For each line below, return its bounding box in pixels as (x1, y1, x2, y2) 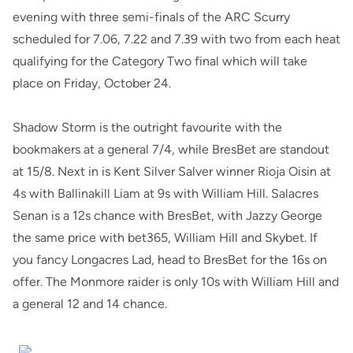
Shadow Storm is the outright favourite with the (13, 120, 282, 135)
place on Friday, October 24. (13, 76, 171, 91)
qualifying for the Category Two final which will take (13, 54, 307, 69)
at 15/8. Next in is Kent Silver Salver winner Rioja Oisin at (13, 164, 331, 179)
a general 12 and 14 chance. (13, 296, 167, 311)
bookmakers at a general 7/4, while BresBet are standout (13, 142, 329, 157)
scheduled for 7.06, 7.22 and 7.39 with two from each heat (13, 32, 340, 46)
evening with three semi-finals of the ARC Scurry (13, 9, 290, 24)
